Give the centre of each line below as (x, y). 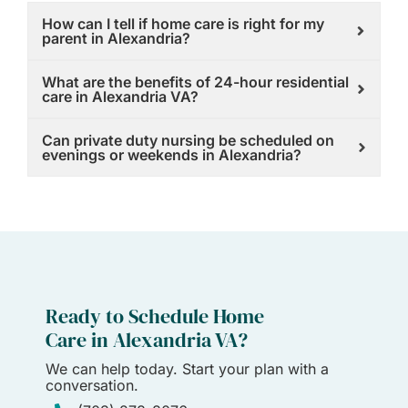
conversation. (92, 386)
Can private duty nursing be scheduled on (188, 141)
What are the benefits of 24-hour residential (195, 82)
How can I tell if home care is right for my (183, 24)
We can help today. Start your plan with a (187, 369)
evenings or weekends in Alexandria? (172, 155)
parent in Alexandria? (116, 39)
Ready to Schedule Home (155, 316)
